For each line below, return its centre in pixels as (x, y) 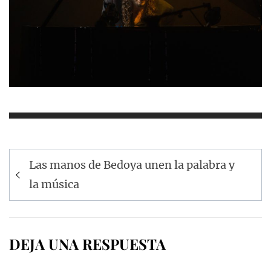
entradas (46, 198)
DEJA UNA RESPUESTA (87, 243)
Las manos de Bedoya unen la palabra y (132, 165)
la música (54, 184)
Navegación (57, 158)
